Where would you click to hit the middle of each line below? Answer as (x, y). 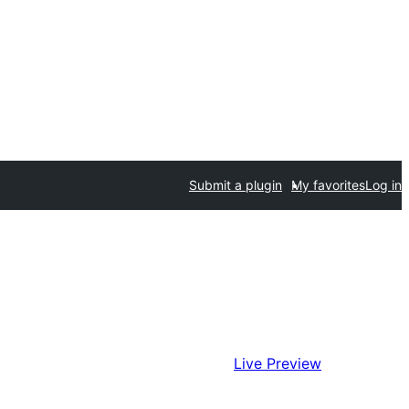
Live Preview (278, 363)
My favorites (328, 185)
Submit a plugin (236, 185)
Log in (383, 185)
